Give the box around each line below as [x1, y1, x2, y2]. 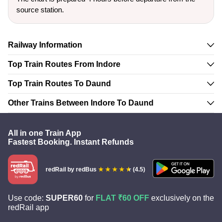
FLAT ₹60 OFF [96, 194, 149, 202]
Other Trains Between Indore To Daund [8, 99, 154, 107]
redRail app [8, 203, 49, 212]
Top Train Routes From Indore [8, 60, 120, 68]
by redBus [65, 166, 97, 173]
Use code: [8, 194, 46, 202]
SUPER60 [46, 194, 83, 202]
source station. [16, 5, 64, 14]
